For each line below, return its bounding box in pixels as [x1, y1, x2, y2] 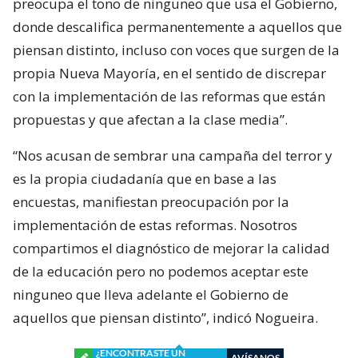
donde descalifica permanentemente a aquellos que [13, 17, 342, 36]
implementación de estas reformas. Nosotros [13, 215, 297, 234]
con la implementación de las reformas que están [13, 86, 325, 105]
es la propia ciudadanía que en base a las [13, 169, 276, 188]
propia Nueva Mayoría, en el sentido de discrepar [13, 63, 326, 82]
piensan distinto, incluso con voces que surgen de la [13, 40, 340, 59]
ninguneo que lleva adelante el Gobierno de [13, 284, 288, 304]
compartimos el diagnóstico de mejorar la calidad [13, 238, 330, 257]
